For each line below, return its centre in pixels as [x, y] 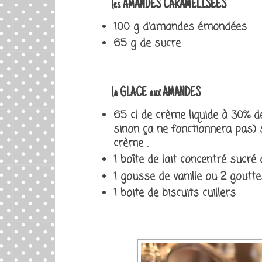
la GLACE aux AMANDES [156, 94]
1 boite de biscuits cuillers [175, 193]
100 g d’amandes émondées [182, 27]
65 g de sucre [147, 44]
